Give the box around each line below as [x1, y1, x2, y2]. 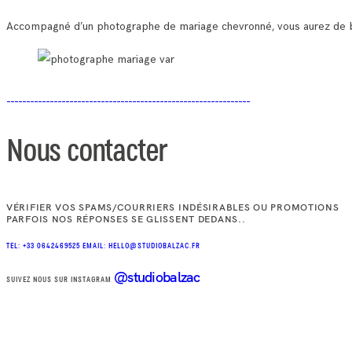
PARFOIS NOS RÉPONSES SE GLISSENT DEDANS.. [6, 212, 246, 225]
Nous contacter [6, 137, 167, 167]
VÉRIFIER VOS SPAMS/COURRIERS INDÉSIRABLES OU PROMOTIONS [6, 200, 339, 213]
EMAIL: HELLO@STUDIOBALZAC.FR [82, 242, 200, 250]
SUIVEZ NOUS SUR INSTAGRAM [6, 276, 114, 284]
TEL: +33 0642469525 [6, 242, 82, 250]
